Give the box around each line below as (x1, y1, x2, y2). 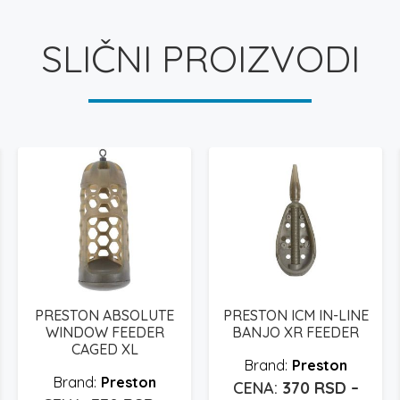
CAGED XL (71, 339, 138, 358)
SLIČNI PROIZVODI (40, 34, 360, 82)
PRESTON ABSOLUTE (35, 305, 174, 324)
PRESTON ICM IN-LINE (222, 305, 369, 324)
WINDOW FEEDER (45, 322, 164, 341)
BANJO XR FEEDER (232, 322, 359, 341)
